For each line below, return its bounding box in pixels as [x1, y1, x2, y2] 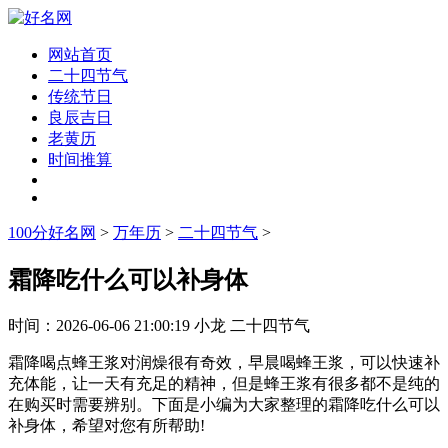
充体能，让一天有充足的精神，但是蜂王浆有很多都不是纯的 [8, 374, 440, 392]
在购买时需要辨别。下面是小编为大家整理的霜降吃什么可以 [8, 395, 440, 413]
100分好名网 [8, 224, 96, 241]
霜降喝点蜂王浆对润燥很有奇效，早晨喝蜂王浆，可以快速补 [8, 353, 440, 371]
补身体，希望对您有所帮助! [8, 416, 205, 434]
